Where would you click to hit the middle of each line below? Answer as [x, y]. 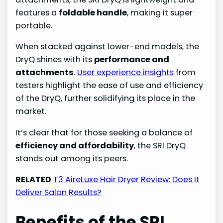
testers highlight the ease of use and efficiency [110, 86]
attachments [45, 73]
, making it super [160, 13]
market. [31, 111]
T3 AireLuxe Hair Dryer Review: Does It [127, 179]
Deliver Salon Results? [59, 192]
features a [37, 13]
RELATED [34, 179]
